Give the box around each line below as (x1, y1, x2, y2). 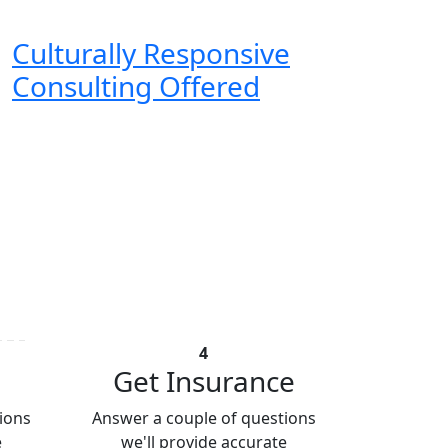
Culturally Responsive (12, 34, 290, 73)
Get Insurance (112, 362, 295, 401)
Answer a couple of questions (91, 407, 316, 430)
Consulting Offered (12, 67, 260, 106)
